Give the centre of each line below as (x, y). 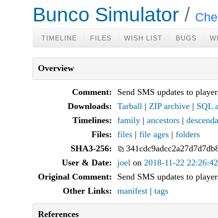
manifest (132, 191)
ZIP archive (169, 106)
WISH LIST (144, 38)
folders (188, 134)
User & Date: (87, 163)
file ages (154, 134)
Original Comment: (75, 177)
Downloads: (90, 106)
